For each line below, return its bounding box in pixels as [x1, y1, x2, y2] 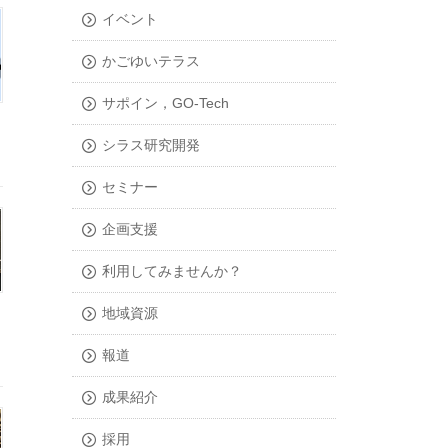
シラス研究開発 [101, 137, 200, 154]
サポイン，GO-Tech [101, 95, 229, 112]
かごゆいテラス [101, 53, 200, 70]
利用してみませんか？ [101, 263, 242, 280]
